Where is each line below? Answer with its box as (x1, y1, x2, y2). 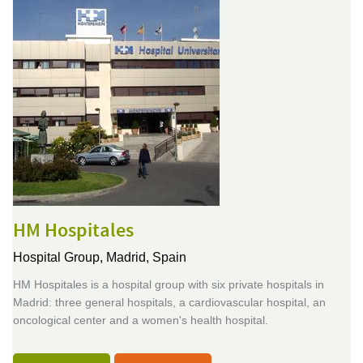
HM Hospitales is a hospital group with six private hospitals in (13, 278, 324, 291)
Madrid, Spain (106, 250, 186, 264)
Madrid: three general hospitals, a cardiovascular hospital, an (13, 296, 326, 309)
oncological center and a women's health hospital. (13, 314, 268, 327)
